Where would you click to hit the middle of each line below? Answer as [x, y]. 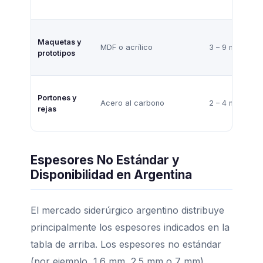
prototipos [57, 53]
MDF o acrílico [127, 47]
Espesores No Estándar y [105, 160]
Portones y [58, 97]
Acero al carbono [133, 103]
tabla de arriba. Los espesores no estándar [126, 244]
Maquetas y [60, 42]
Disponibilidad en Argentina [111, 174]
